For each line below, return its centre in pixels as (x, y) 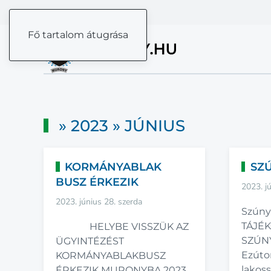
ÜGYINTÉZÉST (90, 241)
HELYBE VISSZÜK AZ (122, 227)
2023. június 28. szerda (99, 202)
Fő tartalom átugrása (78, 35)
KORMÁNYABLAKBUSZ (111, 256)
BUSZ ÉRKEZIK (97, 182)
